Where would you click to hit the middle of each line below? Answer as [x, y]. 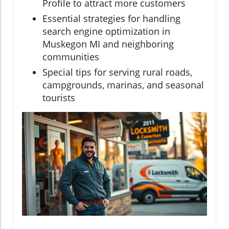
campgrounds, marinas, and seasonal [123, 85]
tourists [59, 97]
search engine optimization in [106, 31]
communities [71, 56]
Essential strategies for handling [111, 18]
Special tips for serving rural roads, [117, 72]
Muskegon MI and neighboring [108, 44]
